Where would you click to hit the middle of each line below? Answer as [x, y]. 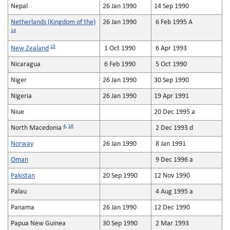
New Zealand [30, 49]
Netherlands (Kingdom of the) [53, 22]
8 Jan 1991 [170, 144]
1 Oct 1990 [119, 49]
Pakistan [23, 176]
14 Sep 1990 [171, 6]
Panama [23, 208]
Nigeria [21, 96]
